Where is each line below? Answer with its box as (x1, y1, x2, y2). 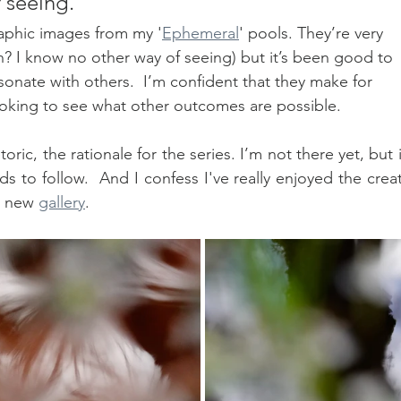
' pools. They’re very (239, 23, 388, 44)
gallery (38, 192, 85, 213)
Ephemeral (162, 23, 239, 44)
